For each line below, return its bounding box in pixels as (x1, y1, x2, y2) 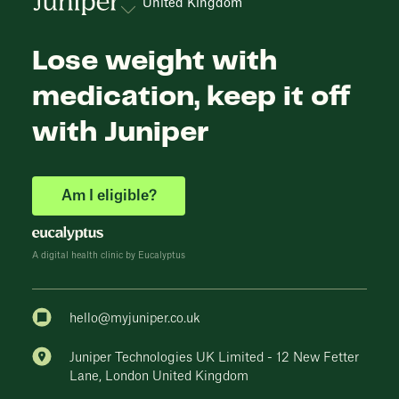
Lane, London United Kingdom (69, 370, 248, 383)
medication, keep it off (32, 84, 351, 110)
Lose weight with (32, 48, 277, 75)
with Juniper (32, 119, 208, 146)
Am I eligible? (61, 189, 157, 203)
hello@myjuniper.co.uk (69, 313, 200, 325)
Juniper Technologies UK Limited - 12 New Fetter (69, 352, 359, 364)
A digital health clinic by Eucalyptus (32, 251, 185, 260)
